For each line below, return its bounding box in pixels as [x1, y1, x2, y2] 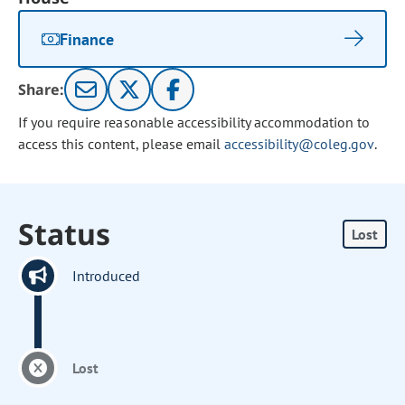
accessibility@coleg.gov [223, 135, 374, 153]
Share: [18, 80, 65, 99]
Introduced [72, 267, 141, 285]
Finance [60, 28, 115, 50]
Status [18, 214, 111, 253]
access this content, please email [18, 135, 224, 153]
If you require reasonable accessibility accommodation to [18, 113, 371, 131]
